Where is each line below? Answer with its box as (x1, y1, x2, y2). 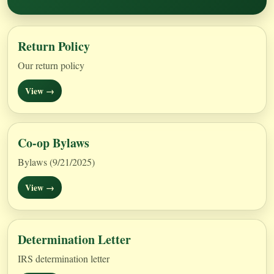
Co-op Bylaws (18, 134, 89, 152)
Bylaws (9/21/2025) (18, 155, 95, 168)
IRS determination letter (18, 252, 109, 265)
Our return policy (18, 59, 84, 72)
